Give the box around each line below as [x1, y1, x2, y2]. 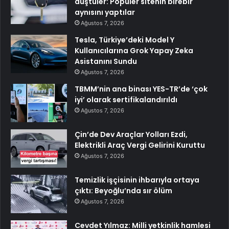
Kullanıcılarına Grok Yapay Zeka [75, 45, 193, 56]
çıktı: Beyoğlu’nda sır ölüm [75, 186, 172, 196]
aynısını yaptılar [75, 7, 135, 18]
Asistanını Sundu [75, 56, 137, 67]
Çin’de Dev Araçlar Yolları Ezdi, [75, 129, 188, 140]
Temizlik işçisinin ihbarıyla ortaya [75, 175, 199, 186]
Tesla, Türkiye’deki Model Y [75, 35, 174, 45]
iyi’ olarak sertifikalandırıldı [75, 95, 177, 105]
